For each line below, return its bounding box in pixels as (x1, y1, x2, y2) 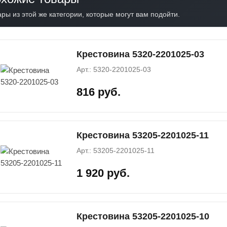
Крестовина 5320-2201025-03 (77, 49, 204, 59)
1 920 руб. (77, 167, 130, 180)
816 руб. (77, 86, 121, 99)
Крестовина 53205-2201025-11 (77, 130, 209, 140)
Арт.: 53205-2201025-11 (77, 146, 155, 155)
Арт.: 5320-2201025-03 (77, 65, 151, 73)
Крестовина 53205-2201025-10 (77, 211, 209, 221)
